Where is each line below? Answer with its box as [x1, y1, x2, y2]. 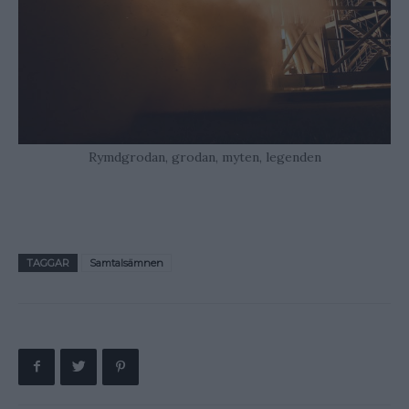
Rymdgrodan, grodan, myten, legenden [88, 148, 321, 165]
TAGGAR [26, 256, 69, 269]
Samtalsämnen [89, 256, 163, 269]
